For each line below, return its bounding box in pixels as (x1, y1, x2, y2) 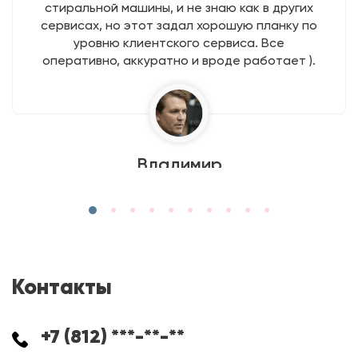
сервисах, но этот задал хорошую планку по (41, 18, 317, 33)
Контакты (12, 273, 112, 300)
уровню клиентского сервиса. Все (74, 35, 284, 50)
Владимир (136, 153, 222, 175)
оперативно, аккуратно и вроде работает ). (42, 53, 316, 68)
